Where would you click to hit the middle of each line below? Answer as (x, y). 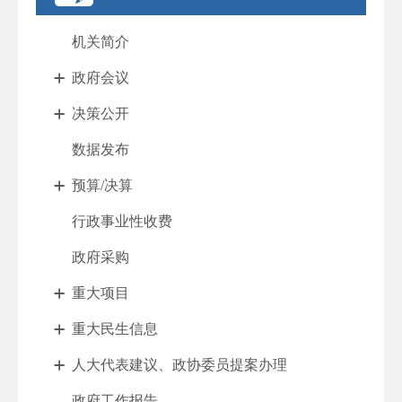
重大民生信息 (115, 329)
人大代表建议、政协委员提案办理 (179, 365)
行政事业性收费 (122, 221)
